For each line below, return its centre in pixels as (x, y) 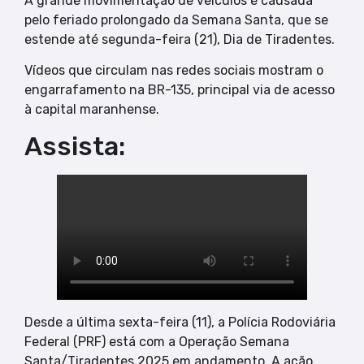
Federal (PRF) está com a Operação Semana (157, 342)
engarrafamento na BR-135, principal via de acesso (180, 90)
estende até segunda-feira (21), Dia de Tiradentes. (180, 39)
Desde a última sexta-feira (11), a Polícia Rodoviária (180, 323)
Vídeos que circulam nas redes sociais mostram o (174, 71)
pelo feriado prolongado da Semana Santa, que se (176, 19)
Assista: (75, 147)
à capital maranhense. (92, 110)
